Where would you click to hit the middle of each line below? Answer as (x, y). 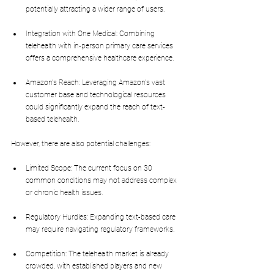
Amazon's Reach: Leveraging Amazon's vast (96, 83)
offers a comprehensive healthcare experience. (100, 58)
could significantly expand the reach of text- (95, 107)
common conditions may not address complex (102, 181)
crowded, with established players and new (95, 266)
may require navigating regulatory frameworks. (100, 230)
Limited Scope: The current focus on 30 (90, 168)
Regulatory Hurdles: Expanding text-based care (102, 217)
